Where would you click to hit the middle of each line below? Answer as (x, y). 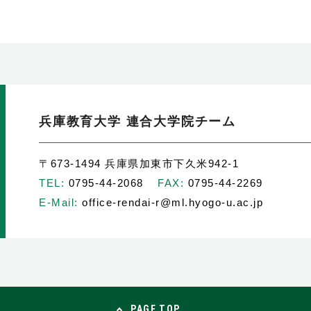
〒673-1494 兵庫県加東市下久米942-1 (139, 163)
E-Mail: (59, 202)
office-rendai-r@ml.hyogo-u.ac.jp (170, 202)
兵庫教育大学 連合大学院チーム (137, 121)
